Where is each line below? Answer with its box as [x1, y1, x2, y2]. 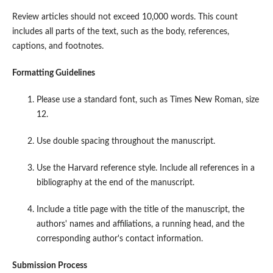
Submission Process [12, 261, 87, 271]
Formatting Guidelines [12, 69, 95, 78]
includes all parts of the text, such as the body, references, [12, 27, 229, 36]
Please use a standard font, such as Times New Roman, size [36, 96, 259, 105]
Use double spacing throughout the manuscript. [36, 137, 215, 146]
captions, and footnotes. [12, 42, 104, 51]
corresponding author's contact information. [36, 235, 203, 244]
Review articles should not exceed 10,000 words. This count [12, 13, 238, 21]
